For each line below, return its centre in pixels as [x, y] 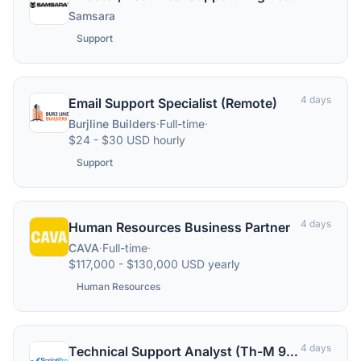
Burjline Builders [112, 124]
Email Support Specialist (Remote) [173, 103]
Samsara [92, 16]
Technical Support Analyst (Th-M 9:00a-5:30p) [292, 351]
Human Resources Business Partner [179, 227]
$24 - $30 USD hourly [127, 140]
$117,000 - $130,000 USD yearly [154, 264]
